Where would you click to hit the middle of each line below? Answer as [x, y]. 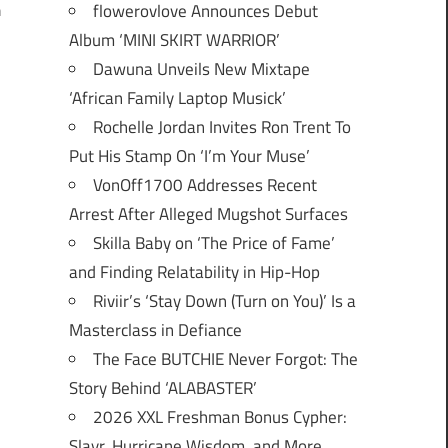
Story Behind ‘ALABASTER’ [162, 388]
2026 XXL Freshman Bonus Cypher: [219, 417]
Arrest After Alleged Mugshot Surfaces [208, 214]
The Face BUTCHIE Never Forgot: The [225, 359]
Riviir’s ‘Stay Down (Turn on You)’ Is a [224, 301]
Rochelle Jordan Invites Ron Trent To [221, 127]
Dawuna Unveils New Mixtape [201, 69]
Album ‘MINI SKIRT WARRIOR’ [174, 40]
